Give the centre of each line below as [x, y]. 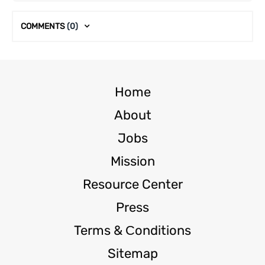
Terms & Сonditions [132, 230]
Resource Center [132, 184]
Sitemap [132, 253]
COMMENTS [44, 26]
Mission [132, 161]
